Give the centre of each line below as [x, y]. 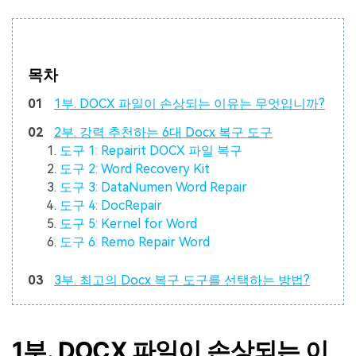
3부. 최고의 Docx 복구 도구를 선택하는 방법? [182, 281]
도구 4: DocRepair [111, 205]
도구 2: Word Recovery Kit [135, 168]
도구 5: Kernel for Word [129, 223]
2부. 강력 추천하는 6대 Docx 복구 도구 [163, 132]
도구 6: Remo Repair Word [135, 242]
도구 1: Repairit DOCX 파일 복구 [151, 150]
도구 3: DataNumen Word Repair [154, 187]
